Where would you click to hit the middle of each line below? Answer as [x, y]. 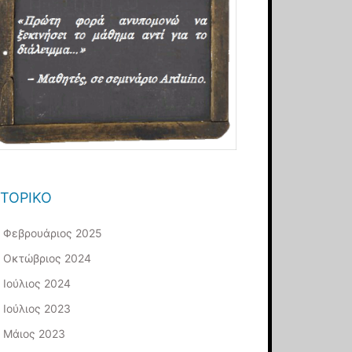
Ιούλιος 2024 [37, 283]
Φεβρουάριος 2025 [53, 233]
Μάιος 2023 [35, 333]
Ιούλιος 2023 [37, 308]
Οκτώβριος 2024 [48, 258]
